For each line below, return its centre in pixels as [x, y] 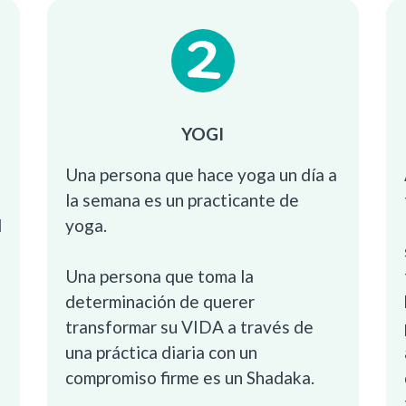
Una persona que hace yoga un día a [202, 174]
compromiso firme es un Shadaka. [190, 378]
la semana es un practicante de [183, 199]
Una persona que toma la [160, 276]
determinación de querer [160, 302]
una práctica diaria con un [162, 353]
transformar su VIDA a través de [190, 327]
